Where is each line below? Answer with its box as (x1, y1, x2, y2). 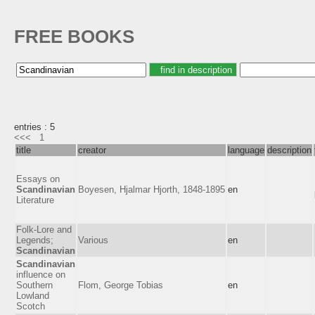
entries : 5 (14, 121, 55, 132)
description (267, 144, 311, 155)
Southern (16, 279, 53, 290)
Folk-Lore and (16, 224, 72, 235)
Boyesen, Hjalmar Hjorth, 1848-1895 (78, 184, 225, 195)
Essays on (16, 173, 60, 184)
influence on (16, 269, 65, 280)
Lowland (16, 290, 49, 301)
